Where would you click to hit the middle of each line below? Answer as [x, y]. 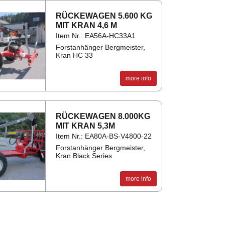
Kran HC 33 [74, 55]
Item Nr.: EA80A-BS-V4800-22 [103, 136]
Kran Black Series [84, 156]
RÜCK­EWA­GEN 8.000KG [103, 117]
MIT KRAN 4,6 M [86, 26]
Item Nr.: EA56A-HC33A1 [95, 36]
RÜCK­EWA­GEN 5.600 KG [104, 16]
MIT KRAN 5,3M [85, 126]
